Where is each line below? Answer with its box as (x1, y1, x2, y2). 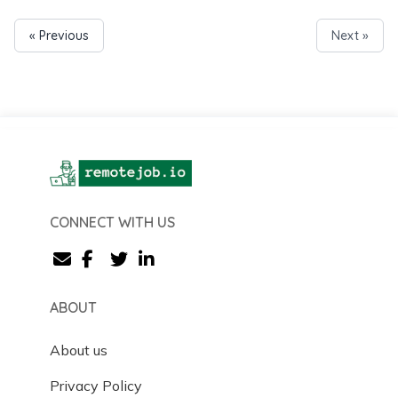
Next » (331, 27, 369, 44)
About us (50, 340, 107, 359)
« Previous (29, 27, 89, 44)
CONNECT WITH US (50, 212, 175, 231)
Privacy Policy (50, 376, 142, 394)
